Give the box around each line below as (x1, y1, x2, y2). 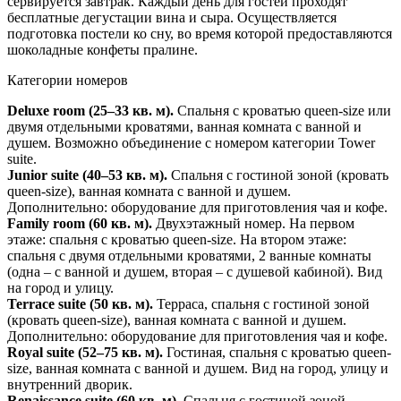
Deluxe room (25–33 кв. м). (7, 102, 174, 118)
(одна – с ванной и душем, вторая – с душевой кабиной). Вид (7, 263, 382, 279)
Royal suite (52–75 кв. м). (7, 344, 163, 360)
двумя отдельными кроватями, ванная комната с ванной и (7, 118, 362, 134)
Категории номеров (7, 72, 128, 88)
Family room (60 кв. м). (7, 215, 156, 231)
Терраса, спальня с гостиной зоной (157, 295, 370, 311)
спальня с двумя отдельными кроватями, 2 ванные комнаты (7, 247, 371, 263)
